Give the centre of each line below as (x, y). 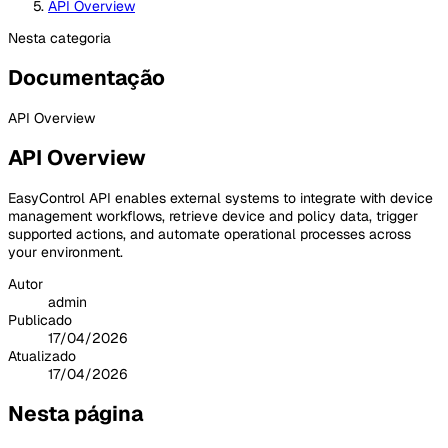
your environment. (65, 251)
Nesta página (75, 414)
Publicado (40, 319)
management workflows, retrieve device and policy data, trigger (213, 215)
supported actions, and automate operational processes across (209, 233)
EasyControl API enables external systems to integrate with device (220, 197)
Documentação (86, 78)
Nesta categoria (59, 38)
